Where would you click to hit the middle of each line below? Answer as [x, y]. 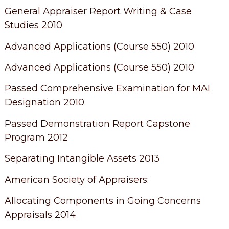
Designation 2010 [44, 102]
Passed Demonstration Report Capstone [97, 123]
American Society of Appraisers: [76, 180]
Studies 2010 [33, 25]
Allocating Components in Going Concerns [102, 201]
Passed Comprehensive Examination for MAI [107, 89]
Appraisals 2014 [40, 215]
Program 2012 [36, 137]
